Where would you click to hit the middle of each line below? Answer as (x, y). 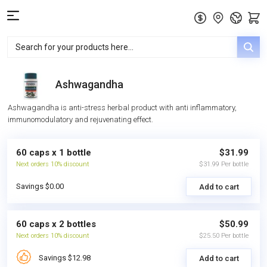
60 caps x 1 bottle (54, 153)
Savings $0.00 (40, 186)
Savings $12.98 (65, 258)
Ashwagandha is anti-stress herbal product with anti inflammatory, (122, 108)
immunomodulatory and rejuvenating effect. (80, 119)
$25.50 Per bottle (224, 236)
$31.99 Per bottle (224, 164)
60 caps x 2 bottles (56, 224)
